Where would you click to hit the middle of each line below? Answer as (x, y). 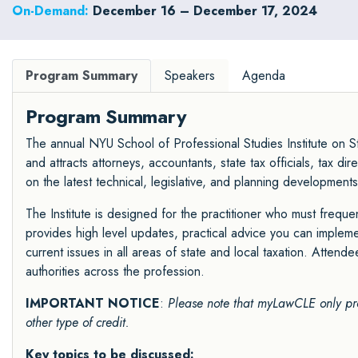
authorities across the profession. (115, 271)
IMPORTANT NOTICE (93, 303)
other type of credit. (78, 322)
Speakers (190, 75)
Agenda (264, 75)
